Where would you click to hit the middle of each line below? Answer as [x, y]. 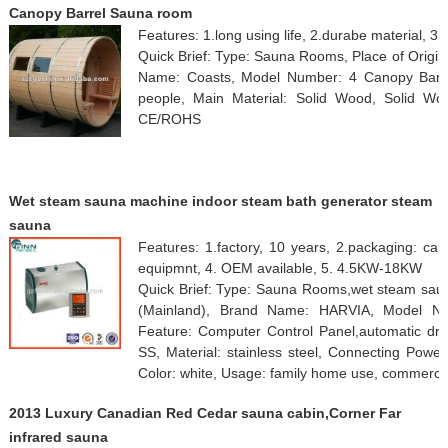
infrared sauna [58, 436]
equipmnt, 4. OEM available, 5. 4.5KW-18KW [279, 267]
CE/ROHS [169, 118]
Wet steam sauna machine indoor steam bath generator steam [220, 200]
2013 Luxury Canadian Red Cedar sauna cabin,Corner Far [204, 412]
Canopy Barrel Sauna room [100, 12]
